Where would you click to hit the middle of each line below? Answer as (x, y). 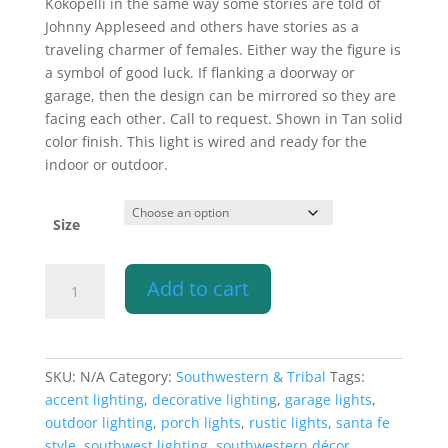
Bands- (67, 390)
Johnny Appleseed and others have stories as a (201, 27)
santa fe (362, 423)
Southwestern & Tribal (250, 377)
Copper (68, 367)
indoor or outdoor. (106, 165)
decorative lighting (214, 400)
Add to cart (197, 289)
